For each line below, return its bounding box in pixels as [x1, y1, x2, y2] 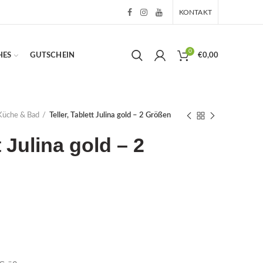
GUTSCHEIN [30, 52, 75, 59]
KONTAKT [178, 8, 212, 16]
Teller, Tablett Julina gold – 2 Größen [49, 112, 171, 119]
